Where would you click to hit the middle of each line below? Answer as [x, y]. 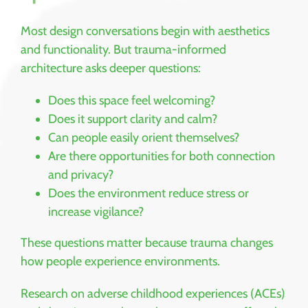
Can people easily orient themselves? [144, 138]
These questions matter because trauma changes [147, 243]
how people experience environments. [120, 262]
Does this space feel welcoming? [132, 101]
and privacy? [81, 175]
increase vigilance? [96, 212]
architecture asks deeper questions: [111, 68]
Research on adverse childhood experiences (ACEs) [153, 294]
